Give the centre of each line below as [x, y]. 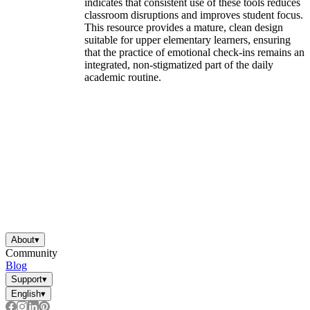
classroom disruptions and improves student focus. [194, 15]
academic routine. [123, 77]
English [26, 294]
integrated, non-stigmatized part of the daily [179, 65]
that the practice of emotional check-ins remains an [194, 53]
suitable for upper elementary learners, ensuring [188, 40]
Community [31, 253]
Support [27, 279]
